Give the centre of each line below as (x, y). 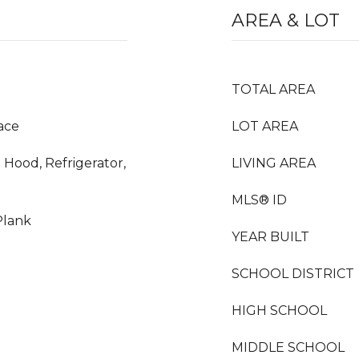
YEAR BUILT (270, 237)
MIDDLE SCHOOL (288, 347)
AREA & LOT (286, 20)
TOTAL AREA (273, 89)
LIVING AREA (274, 163)
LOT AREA (265, 126)
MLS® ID (259, 200)
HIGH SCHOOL (279, 311)
